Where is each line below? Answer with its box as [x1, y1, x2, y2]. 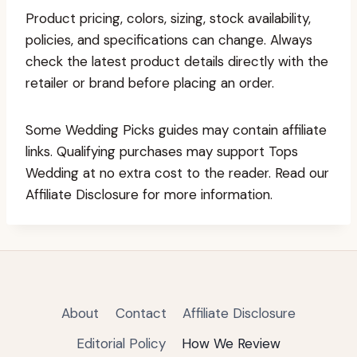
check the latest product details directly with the [25, 53, 328, 70]
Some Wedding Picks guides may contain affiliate [25, 121, 327, 139]
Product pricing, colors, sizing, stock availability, [25, 10, 311, 27]
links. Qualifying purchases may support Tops [25, 143, 298, 160]
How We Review [182, 334, 281, 352]
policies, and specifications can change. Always [25, 31, 312, 49]
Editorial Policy [76, 334, 166, 352]
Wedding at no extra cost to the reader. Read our [25, 164, 329, 182]
